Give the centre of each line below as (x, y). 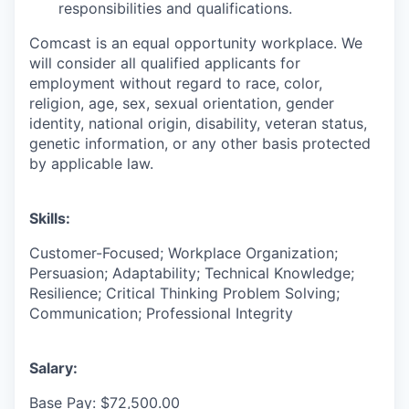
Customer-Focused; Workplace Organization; (184, 252)
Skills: (50, 218)
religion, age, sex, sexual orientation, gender (182, 103)
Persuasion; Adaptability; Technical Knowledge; (192, 273)
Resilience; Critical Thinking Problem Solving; (184, 293)
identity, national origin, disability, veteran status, (198, 123)
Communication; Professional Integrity (161, 313)
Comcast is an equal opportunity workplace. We (196, 42)
